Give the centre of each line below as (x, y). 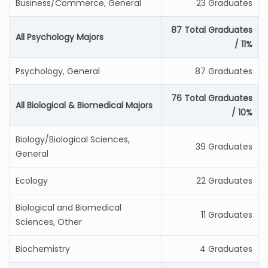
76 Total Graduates (212, 98)
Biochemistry (43, 249)
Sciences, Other (49, 222)
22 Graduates (224, 181)
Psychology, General (58, 71)
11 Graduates (227, 215)
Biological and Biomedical (68, 208)
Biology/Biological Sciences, (73, 139)
